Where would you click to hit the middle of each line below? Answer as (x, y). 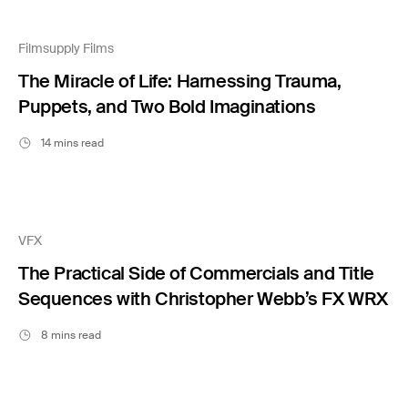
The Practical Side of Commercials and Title (196, 273)
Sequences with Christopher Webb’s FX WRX (203, 298)
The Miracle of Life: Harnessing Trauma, (180, 81)
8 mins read (71, 335)
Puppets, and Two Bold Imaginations (167, 106)
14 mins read (72, 143)
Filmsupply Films (66, 48)
